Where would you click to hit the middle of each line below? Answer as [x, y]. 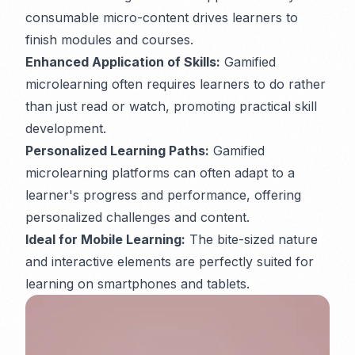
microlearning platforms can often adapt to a [160, 173]
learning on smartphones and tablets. [137, 284]
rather [305, 84]
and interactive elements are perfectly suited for [170, 262]
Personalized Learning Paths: [117, 151]
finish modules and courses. [109, 40]
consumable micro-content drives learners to [162, 18]
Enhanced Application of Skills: [123, 62]
